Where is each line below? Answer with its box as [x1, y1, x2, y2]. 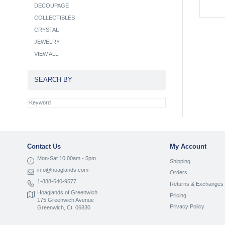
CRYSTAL [34, 27, 59, 33]
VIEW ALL [34, 51, 58, 57]
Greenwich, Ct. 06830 [37, 204, 90, 211]
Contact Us [27, 143, 61, 151]
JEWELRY [34, 39, 60, 45]
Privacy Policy [170, 203, 205, 210]
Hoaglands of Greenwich [37, 189, 97, 196]
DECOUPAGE [34, 3, 69, 9]
